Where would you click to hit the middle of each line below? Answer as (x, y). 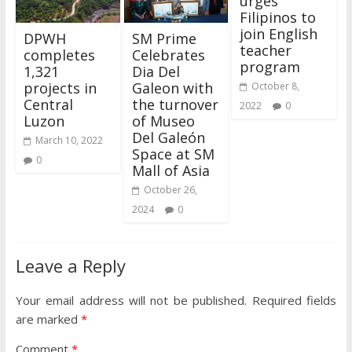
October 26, (170, 190)
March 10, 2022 (69, 141)
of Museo (163, 121)
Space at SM (173, 154)
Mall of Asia (170, 171)
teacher (266, 50)
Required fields (294, 301)
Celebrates (168, 55)
